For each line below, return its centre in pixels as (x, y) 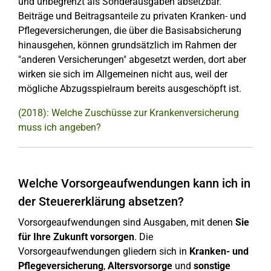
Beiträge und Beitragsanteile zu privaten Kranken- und (132, 16)
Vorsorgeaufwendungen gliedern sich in (104, 251)
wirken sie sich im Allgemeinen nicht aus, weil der (123, 74)
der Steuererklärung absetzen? (101, 201)
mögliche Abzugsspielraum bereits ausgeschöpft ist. (130, 89)
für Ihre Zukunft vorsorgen (76, 237)
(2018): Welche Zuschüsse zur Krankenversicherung (129, 113)
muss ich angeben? (60, 127)
